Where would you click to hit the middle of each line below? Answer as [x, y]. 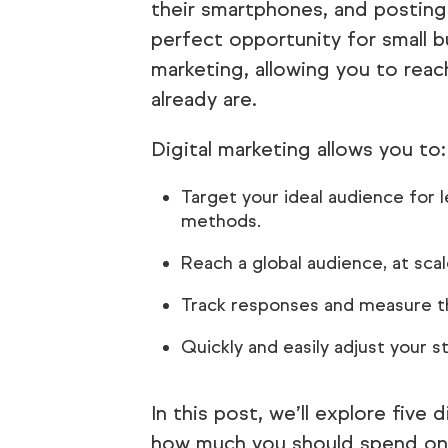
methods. [220, 221]
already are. [203, 99]
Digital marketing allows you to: [298, 149]
